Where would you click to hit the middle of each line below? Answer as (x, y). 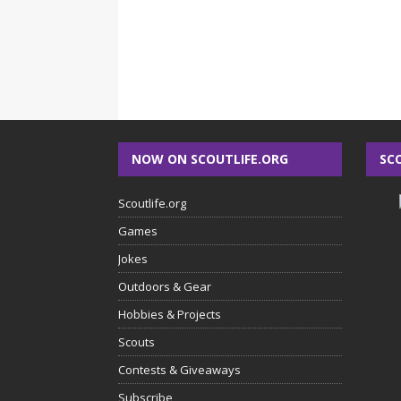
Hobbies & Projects (170, 314)
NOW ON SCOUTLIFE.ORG (210, 159)
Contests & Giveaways (179, 370)
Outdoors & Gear (165, 286)
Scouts (137, 342)
